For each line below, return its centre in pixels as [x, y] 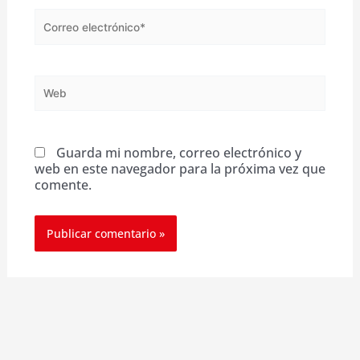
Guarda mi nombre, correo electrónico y [178, 153]
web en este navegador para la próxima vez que [180, 169]
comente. [63, 185]
